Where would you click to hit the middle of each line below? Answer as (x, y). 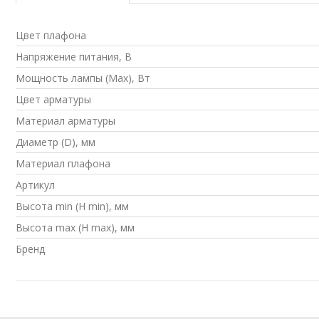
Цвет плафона (51, 35)
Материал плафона (63, 163)
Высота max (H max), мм (75, 227)
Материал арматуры (66, 120)
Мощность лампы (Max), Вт (83, 78)
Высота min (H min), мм (72, 206)
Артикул (35, 184)
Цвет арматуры (53, 99)
